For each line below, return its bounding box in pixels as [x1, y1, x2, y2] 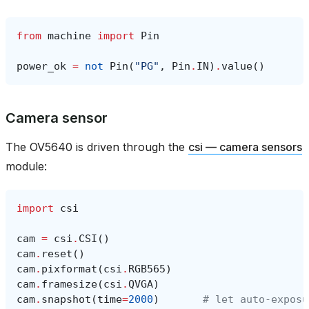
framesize [41, 277, 97, 290]
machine [48, 29, 91, 42]
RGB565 [128, 262, 166, 275]
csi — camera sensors [188, 139, 302, 154]
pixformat [41, 262, 97, 275]
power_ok [17, 59, 66, 72]
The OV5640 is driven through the [6, 139, 188, 154]
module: [6, 159, 47, 173]
